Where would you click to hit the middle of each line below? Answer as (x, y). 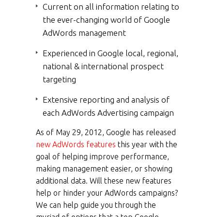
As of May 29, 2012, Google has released (106, 132)
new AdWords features (77, 145)
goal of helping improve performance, (102, 157)
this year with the (147, 145)
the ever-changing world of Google (106, 20)
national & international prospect (103, 66)
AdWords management (84, 33)
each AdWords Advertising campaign (108, 113)
